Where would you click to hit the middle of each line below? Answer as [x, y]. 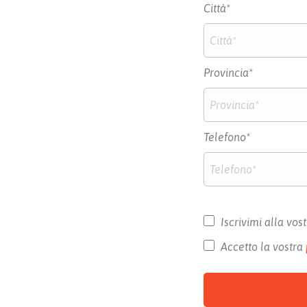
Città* [217, 8]
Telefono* [227, 137]
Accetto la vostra [263, 247]
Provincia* [228, 72]
